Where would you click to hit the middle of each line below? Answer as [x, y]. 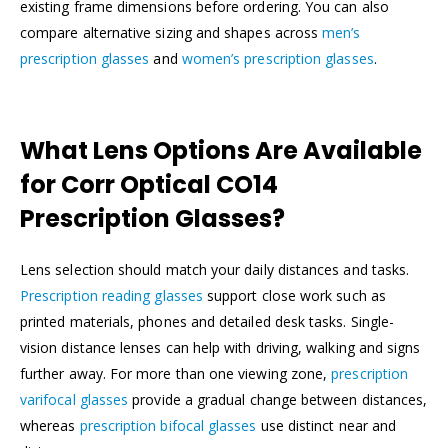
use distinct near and [326, 425]
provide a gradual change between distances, [278, 399]
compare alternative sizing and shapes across [171, 32]
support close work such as [294, 295]
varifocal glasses [74, 399]
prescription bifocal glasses [168, 425]
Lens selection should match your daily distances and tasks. [215, 269]
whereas [50, 425]
